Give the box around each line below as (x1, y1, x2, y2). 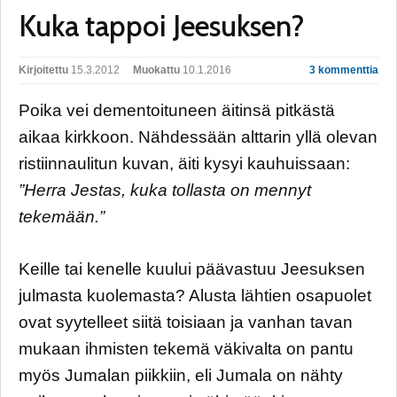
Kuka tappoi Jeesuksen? (19, 8, 305, 43)
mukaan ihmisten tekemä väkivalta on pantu (19, 339, 354, 358)
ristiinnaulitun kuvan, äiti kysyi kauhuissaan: (19, 154, 350, 173)
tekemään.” (19, 207, 105, 226)
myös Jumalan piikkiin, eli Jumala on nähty (19, 365, 343, 385)
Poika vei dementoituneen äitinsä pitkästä (19, 101, 335, 120)
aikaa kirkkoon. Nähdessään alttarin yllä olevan (19, 128, 378, 146)
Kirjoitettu (19, 64, 68, 76)
